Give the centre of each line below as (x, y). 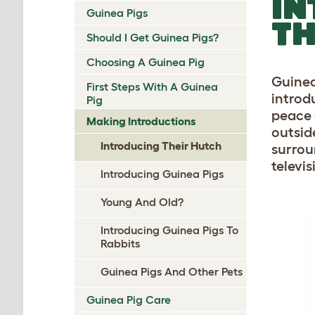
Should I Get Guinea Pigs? (153, 37)
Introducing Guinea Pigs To (169, 230)
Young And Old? (142, 201)
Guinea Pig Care (129, 299)
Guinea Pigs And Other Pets (172, 271)
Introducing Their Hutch (161, 145)
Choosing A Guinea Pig (146, 62)
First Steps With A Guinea (152, 86)
